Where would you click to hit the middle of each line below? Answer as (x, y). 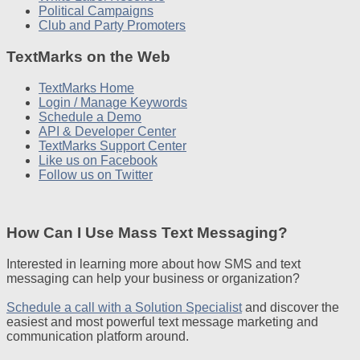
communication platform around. (98, 337)
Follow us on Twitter (96, 174)
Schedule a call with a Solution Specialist (124, 308)
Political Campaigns (96, 11)
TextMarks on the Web (88, 56)
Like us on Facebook (98, 160)
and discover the (290, 308)
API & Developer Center (107, 131)
